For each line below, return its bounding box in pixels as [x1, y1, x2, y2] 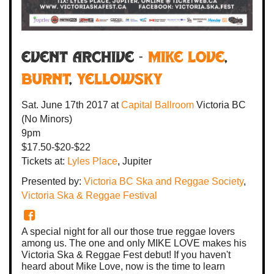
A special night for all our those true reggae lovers [21, 226, 235, 237]
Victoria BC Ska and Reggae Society [84, 176, 243, 187]
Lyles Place [67, 155, 117, 166]
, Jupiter [117, 155, 152, 166]
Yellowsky [76, 73, 163, 88]
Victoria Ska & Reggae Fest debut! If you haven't [21, 249, 231, 260]
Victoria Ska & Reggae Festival [21, 190, 157, 201]
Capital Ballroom [121, 99, 196, 110]
